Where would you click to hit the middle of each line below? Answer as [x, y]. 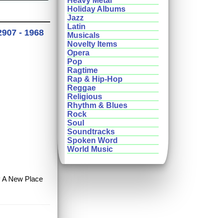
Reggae [82, 88]
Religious [85, 97]
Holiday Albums [96, 9]
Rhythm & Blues [97, 106]
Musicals [83, 36]
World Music [90, 149]
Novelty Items [92, 44]
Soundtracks [91, 132]
